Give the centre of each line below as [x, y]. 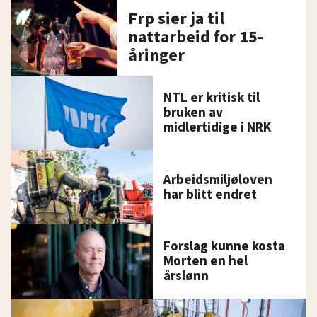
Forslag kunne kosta [225, 247]
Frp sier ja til [176, 19]
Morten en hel [206, 261]
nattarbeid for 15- [196, 38]
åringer [156, 56]
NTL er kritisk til [212, 98]
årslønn [186, 276]
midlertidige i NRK [218, 128]
